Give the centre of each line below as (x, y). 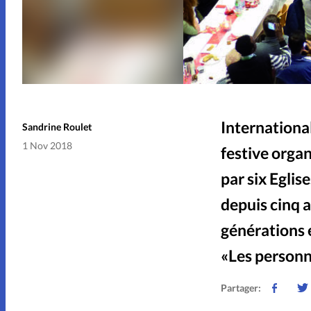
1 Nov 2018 (47, 145)
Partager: (241, 287)
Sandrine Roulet (57, 126)
